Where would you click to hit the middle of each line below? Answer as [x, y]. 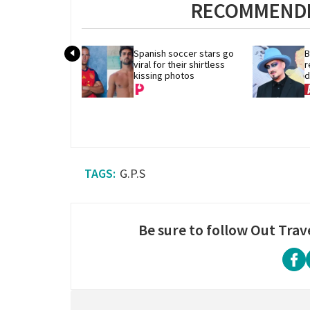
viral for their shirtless [179, 65]
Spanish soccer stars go [184, 54]
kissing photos [164, 76]
